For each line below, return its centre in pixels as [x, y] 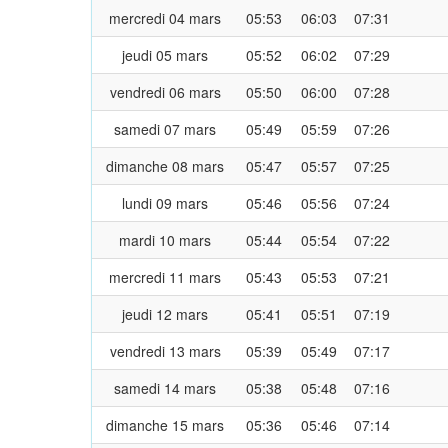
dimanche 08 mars [165, 165]
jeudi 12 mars [165, 313]
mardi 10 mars [165, 239]
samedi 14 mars [165, 387]
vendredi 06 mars [165, 91]
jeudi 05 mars [165, 54]
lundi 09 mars [165, 202]
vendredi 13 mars [165, 350]
